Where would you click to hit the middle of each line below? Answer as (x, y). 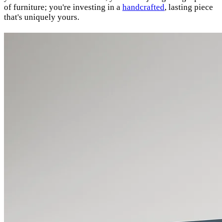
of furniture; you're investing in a (63, 7)
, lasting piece (189, 7)
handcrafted (143, 7)
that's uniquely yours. (42, 17)
